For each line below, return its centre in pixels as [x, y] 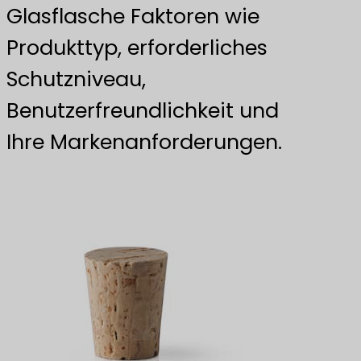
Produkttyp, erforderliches [137, 47]
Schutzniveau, [76, 79]
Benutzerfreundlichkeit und [143, 110]
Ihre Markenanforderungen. [144, 141]
